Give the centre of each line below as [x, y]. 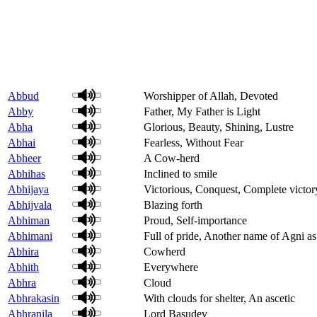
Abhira [23, 251]
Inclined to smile [180, 173]
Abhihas [27, 173]
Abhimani [30, 236]
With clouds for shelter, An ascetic [219, 298]
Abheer [24, 158]
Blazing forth [173, 204]
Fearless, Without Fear [194, 142]
